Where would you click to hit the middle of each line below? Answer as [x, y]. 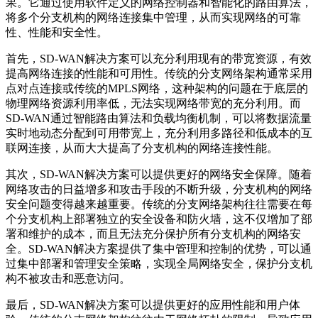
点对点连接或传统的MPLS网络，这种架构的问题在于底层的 [157, 88]
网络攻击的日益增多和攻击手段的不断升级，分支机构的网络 [159, 189]
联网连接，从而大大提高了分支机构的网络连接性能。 [142, 148]
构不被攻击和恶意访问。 [68, 278]
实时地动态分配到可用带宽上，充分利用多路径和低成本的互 [159, 133]
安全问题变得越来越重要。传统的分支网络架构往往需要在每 [159, 204]
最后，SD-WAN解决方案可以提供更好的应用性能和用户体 [153, 305]
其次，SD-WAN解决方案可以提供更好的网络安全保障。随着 [159, 174]
